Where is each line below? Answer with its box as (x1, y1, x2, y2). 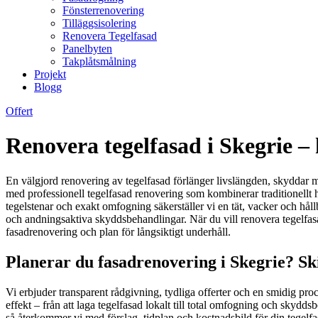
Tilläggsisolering (62, 17, 136, 29)
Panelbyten (62, 43, 112, 55)
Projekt (34, 68, 66, 80)
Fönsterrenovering (62, 4, 144, 16)
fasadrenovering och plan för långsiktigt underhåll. (6, 225, 231, 238)
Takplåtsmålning (62, 55, 136, 67)
